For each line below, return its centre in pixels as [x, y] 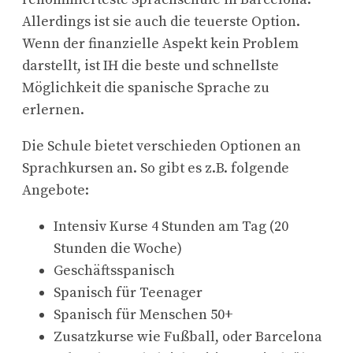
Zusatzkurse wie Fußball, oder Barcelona [188, 337]
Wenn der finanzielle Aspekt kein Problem [160, 44]
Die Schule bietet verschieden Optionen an [162, 147]
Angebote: [56, 191]
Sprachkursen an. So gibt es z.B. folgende [156, 169]
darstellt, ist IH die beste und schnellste [150, 66]
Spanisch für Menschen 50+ [143, 315]
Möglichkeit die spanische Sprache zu [146, 88]
